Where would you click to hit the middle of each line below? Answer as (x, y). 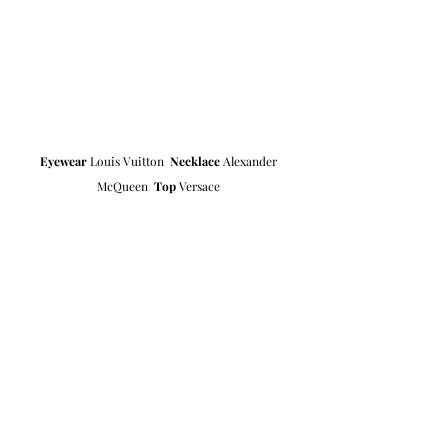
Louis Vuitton (128, 160)
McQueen (125, 185)
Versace (197, 185)
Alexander (250, 160)
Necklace (195, 160)
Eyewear (63, 160)
